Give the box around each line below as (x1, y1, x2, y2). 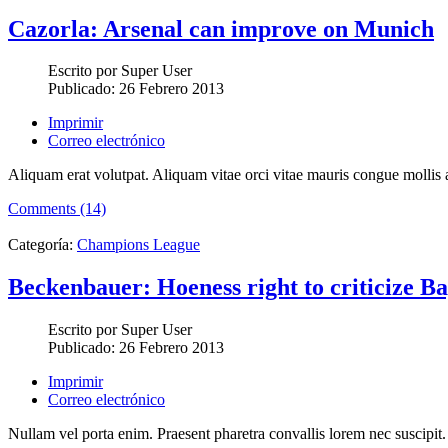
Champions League (77, 236, 200, 254)
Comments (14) (8, 200, 106, 218)
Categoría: (8, 236, 77, 254)
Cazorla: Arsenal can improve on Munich (8, 15, 434, 42)
